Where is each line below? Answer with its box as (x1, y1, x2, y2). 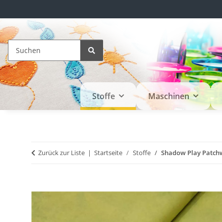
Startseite (94, 148, 122, 158)
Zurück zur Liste (38, 148, 85, 158)
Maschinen (148, 91, 189, 102)
